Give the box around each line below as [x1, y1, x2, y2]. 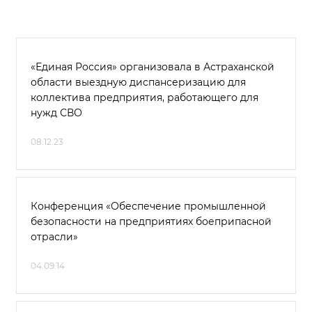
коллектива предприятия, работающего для [31, 91, 258, 104]
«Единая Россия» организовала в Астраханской [31, 61, 274, 73]
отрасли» [31, 231, 78, 243]
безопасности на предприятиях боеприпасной [31, 215, 272, 228]
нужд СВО [31, 107, 82, 119]
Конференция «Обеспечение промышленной [31, 200, 266, 212]
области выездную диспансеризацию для [31, 76, 246, 88]
